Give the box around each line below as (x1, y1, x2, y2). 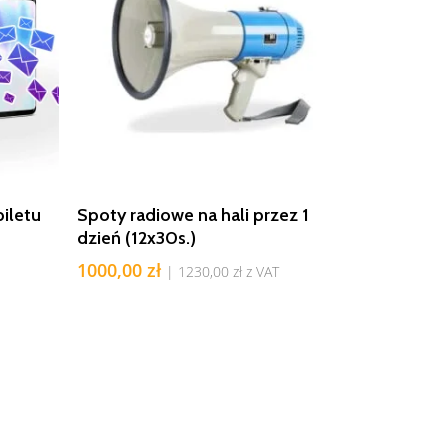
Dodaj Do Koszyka (164, 196, 286, 215)
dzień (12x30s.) (76, 227, 196, 250)
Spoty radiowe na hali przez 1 (76, 204, 309, 227)
